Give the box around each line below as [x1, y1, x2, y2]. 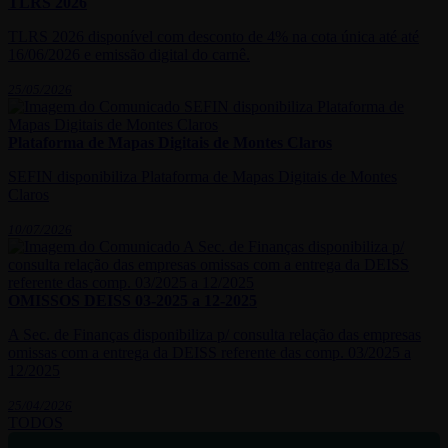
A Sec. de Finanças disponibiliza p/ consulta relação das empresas [8, 326, 421, 344]
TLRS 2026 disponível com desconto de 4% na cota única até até [8, 28, 419, 46]
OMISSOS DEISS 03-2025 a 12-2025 [8, 292, 257, 310]
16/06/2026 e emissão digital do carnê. [8, 46, 250, 64]
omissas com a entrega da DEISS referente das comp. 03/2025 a [8, 344, 411, 362]
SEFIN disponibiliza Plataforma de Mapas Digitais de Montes [8, 168, 397, 186]
